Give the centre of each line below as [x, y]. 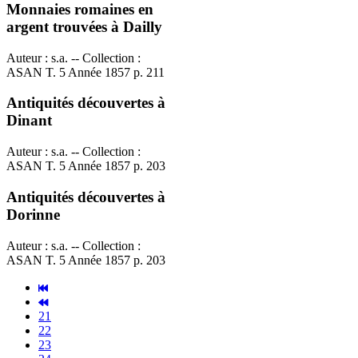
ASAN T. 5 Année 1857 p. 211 [86, 72]
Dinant [29, 121]
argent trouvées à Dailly [84, 26]
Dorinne [33, 214]
